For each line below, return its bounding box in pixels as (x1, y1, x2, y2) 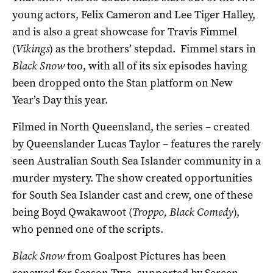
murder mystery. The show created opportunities (12, 170, 252, 185)
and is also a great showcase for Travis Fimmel (12, 24, 237, 39)
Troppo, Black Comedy (132, 204, 233, 219)
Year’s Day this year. (12, 92, 108, 107)
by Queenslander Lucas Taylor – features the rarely (12, 136, 261, 151)
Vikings (16, 41, 49, 56)
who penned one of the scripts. (12, 221, 163, 236)
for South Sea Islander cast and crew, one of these (12, 187, 253, 202)
